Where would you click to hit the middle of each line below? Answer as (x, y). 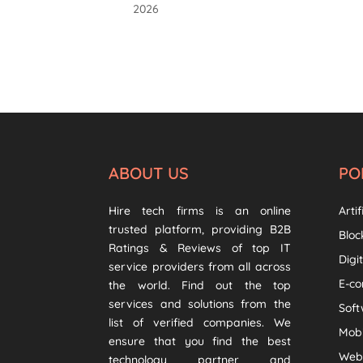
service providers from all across (200, 266)
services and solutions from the (200, 303)
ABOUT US (149, 173)
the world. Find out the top (200, 285)
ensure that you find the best (200, 341)
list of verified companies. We (200, 322)
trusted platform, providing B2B (200, 229)
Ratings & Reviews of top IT (200, 248)
